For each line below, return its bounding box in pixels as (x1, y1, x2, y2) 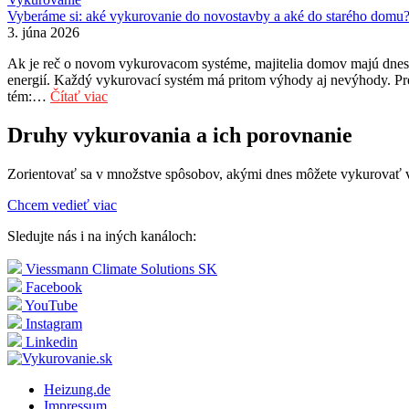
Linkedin (26, 334, 78, 351)
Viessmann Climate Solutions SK (26, 261, 217, 278)
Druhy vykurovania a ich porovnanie (7, 123, 352, 148)
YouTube (25, 298, 78, 314)
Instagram (26, 316, 82, 332)
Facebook (26, 279, 82, 296)
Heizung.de (44, 382, 110, 398)
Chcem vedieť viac (7, 197, 117, 214)
